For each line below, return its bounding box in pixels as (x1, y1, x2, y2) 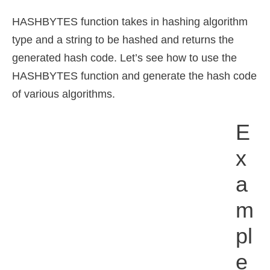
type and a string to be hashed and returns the (12, 34, 234, 46)
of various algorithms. (12, 88, 115, 101)
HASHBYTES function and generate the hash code (12, 70, 257, 83)
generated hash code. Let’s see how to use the (12, 52, 237, 64)
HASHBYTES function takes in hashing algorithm (12, 16, 248, 28)
